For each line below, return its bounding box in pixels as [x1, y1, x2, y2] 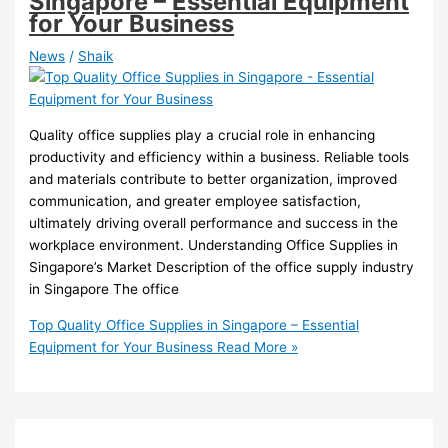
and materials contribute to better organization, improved [29, 170, 398, 187]
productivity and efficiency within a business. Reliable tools [29, 148, 410, 165]
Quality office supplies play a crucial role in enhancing [29, 126, 376, 143]
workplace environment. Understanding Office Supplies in [29, 236, 399, 253]
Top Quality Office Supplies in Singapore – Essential [29, 316, 360, 333]
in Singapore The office [29, 280, 180, 297]
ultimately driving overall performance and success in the [29, 214, 399, 231]
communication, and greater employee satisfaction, [29, 192, 362, 209]
